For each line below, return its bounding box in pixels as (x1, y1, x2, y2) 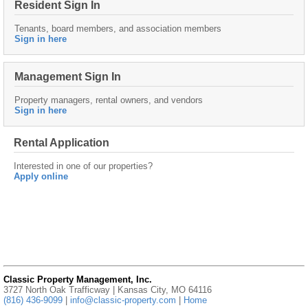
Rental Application (14, 137, 109, 148)
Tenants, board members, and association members (14, 23, 221, 34)
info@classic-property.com (70, 295, 176, 305)
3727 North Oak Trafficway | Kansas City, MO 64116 (3, 285, 212, 295)
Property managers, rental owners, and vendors (14, 95, 203, 105)
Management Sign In (14, 71, 121, 82)
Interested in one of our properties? (14, 161, 153, 171)
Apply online (14, 171, 68, 181)
